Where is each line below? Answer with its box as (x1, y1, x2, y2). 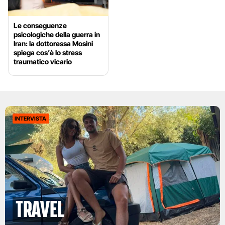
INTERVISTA (15, 115, 46, 123)
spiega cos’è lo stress (14, 48, 82, 57)
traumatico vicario (14, 57, 72, 66)
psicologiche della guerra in (14, 30, 100, 39)
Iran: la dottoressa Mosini (14, 39, 93, 48)
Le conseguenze (14, 21, 67, 30)
